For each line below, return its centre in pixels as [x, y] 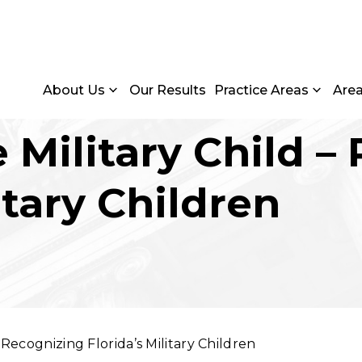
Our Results [168, 90]
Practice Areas [261, 90]
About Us [74, 90]
